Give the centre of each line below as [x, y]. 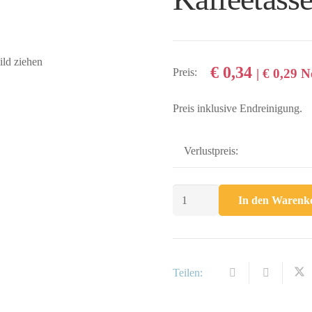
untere [186, 213]
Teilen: [188, 272]
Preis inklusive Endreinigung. [237, 109]
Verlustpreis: [211, 151]
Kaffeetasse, [199, 194]
